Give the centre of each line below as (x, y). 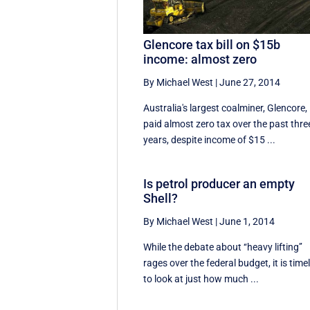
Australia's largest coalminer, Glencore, (226, 108)
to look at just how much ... (201, 279)
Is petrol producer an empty (219, 184)
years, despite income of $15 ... (210, 140)
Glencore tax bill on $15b (212, 45)
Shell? (161, 199)
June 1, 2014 (247, 222)
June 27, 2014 (250, 83)
